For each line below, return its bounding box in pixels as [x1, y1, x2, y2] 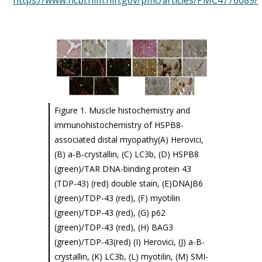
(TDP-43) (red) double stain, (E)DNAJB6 [54, 177, 203, 189]
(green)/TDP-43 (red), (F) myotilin [54, 192, 180, 204]
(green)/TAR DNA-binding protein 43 [54, 163, 191, 174]
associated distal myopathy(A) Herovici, [54, 133, 204, 145]
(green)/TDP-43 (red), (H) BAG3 [54, 221, 173, 233]
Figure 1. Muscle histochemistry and [54, 104, 190, 116]
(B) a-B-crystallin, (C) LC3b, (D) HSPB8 [54, 148, 199, 160]
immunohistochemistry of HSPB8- [54, 119, 184, 130]
